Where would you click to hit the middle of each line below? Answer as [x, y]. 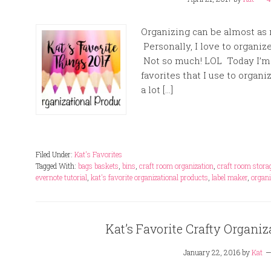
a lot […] [157, 90]
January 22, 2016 [212, 252]
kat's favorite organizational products [149, 177]
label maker [230, 177]
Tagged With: [57, 166]
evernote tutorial [61, 177]
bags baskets [98, 166]
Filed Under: [55, 154]
